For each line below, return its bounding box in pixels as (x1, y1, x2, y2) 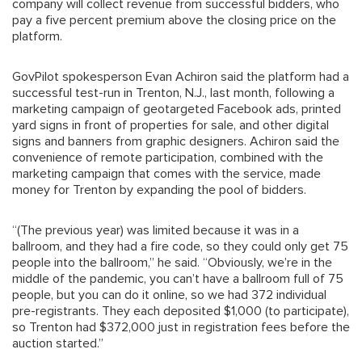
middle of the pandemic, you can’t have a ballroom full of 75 (12, 271, 343, 285)
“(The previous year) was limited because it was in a (12, 223, 299, 237)
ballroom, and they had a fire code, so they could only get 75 (12, 239, 348, 253)
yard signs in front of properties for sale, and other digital (12, 118, 329, 132)
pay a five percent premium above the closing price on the (12, 13, 336, 27)
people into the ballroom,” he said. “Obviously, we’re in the (12, 255, 332, 269)
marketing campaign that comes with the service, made (12, 166, 321, 180)
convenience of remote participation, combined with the (12, 150, 323, 164)
